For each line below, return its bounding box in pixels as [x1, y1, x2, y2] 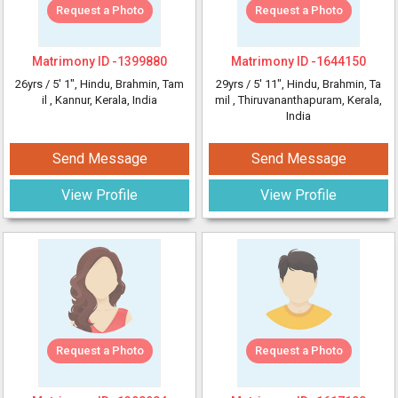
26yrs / [15, 77, 52, 91]
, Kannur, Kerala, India [50, 93, 157, 107]
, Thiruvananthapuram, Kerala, [233, 93, 382, 107]
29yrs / [216, 77, 253, 91]
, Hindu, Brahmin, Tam [75, 77, 184, 91]
